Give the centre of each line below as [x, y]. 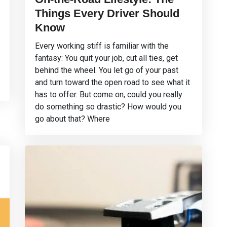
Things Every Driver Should [107, 13]
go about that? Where [72, 119]
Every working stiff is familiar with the [102, 46]
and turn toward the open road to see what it [112, 82]
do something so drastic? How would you [108, 107]
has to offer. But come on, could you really [109, 94]
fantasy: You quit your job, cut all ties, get [106, 58]
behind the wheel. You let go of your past [107, 70]
